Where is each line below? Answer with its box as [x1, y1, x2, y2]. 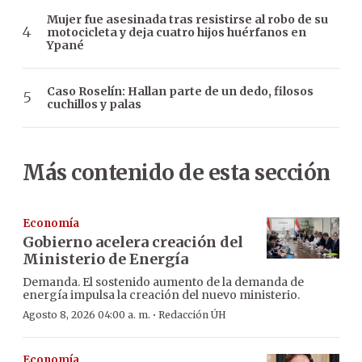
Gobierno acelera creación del [23, 232, 243, 251]
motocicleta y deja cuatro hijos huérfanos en [47, 24, 306, 40]
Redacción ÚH [158, 308, 226, 321]
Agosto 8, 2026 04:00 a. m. [23, 308, 150, 321]
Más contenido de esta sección [23, 158, 330, 186]
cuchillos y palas [47, 96, 141, 112]
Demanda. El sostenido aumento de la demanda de [23, 274, 304, 289]
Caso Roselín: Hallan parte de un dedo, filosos [47, 83, 314, 99]
